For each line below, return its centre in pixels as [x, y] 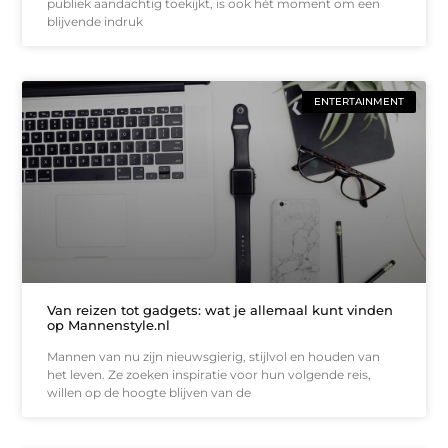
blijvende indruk [95, 22]
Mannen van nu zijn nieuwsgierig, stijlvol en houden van [214, 356]
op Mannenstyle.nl [109, 324]
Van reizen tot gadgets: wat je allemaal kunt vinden [220, 309]
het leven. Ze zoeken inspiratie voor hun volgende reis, [209, 374]
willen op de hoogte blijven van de [149, 392]
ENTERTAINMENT [358, 102]
